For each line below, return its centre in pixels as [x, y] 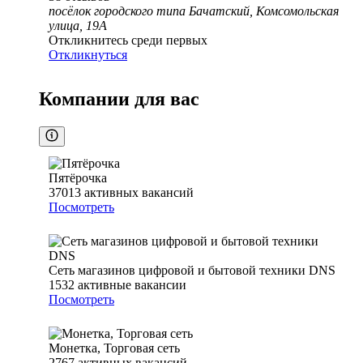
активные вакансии [132, 285]
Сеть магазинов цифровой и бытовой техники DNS [192, 271]
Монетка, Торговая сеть [114, 348]
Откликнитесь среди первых [128, 41]
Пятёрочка [78, 178]
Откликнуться [88, 55]
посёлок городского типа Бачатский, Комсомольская [194, 11]
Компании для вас [119, 99]
